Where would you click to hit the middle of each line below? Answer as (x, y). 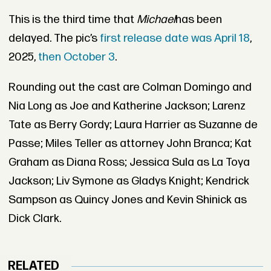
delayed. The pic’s (54, 39)
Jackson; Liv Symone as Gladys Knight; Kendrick (129, 181)
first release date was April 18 (175, 39)
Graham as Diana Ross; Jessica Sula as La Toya (129, 163)
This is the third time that (72, 20)
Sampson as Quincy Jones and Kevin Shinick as (127, 200)
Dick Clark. (34, 219)
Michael (156, 20)
